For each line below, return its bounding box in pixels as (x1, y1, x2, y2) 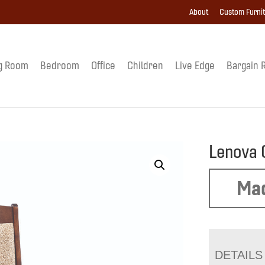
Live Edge (174, 59, 215, 72)
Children (127, 59, 163, 72)
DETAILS (215, 248, 263, 261)
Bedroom (40, 59, 79, 72)
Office (91, 59, 115, 72)
